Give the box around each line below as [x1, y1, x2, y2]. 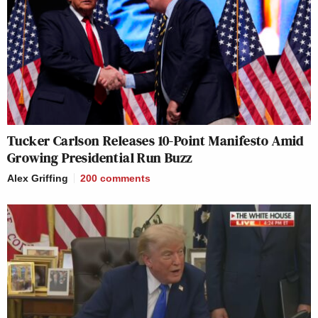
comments [100, 172, 150, 184]
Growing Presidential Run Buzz [7, 147, 192, 168]
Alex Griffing [7, 172, 68, 184]
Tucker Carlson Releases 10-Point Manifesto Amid [7, 130, 304, 150]
